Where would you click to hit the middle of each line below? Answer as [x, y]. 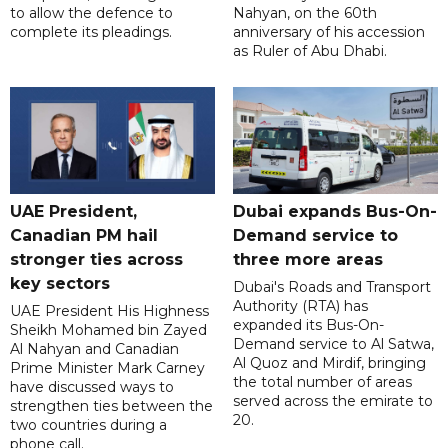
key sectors [60, 284]
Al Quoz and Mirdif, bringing [329, 363]
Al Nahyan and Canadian [94, 349]
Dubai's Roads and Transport [331, 287]
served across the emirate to [332, 401]
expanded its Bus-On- [308, 325]
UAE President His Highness [109, 311]
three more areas [307, 260]
